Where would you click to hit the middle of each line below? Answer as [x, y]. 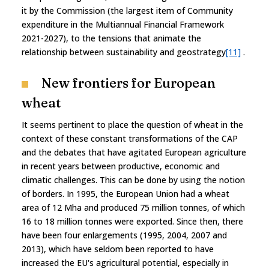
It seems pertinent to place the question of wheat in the [132, 124]
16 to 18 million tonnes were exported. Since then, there [132, 221]
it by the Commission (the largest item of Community [127, 10]
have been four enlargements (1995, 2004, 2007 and [124, 235]
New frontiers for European [128, 83]
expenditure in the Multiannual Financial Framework [123, 24]
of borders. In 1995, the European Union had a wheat [125, 193]
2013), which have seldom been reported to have [118, 249]
